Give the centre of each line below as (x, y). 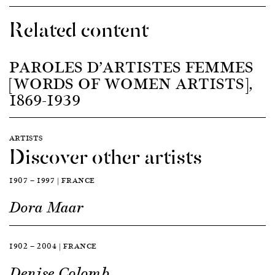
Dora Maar (46, 207)
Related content (79, 27)
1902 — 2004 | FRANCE (53, 246)
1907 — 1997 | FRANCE (52, 180)
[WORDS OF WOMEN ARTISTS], (131, 83)
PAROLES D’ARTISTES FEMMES (131, 66)
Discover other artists (106, 154)
